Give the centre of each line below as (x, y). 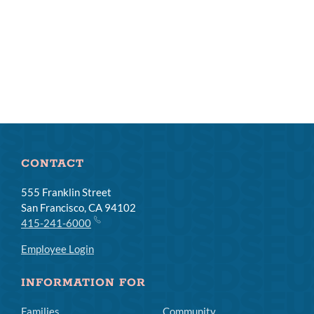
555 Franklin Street (66, 192)
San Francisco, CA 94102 (78, 207)
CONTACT (53, 164)
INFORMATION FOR (83, 283)
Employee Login (57, 249)
